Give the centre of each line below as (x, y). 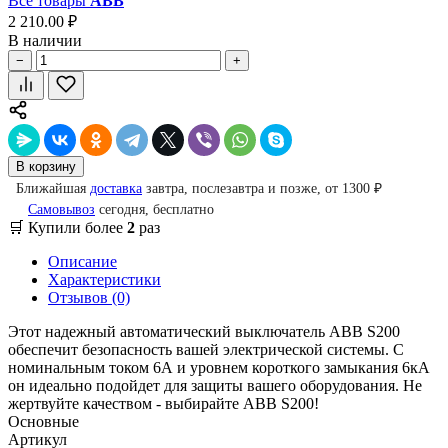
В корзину (46, 166)
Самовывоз (61, 209)
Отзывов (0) (89, 297)
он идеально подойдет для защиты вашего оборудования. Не (215, 385)
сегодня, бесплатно (154, 209)
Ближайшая (53, 188)
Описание (82, 261)
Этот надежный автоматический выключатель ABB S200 (204, 331)
